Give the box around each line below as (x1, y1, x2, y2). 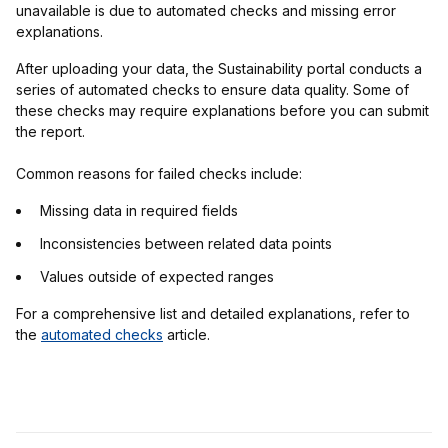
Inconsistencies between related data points (40, 235, 332, 253)
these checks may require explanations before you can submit (16, 102, 429, 120)
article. (163, 326, 210, 344)
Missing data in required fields (40, 202, 238, 220)
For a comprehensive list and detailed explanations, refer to (16, 305, 410, 323)
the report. (16, 123, 85, 141)
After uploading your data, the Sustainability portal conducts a (16, 60, 422, 78)
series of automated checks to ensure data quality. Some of (16, 81, 409, 99)
